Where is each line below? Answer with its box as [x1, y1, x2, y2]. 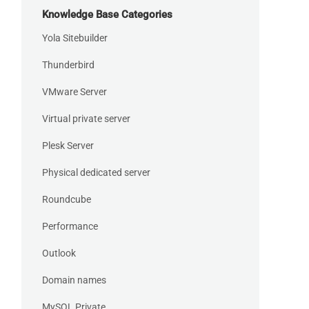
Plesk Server [42, 140, 94, 152]
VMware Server [42, 86, 107, 98]
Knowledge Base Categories [42, 8, 172, 21]
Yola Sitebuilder [42, 32, 108, 44]
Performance [42, 221, 98, 232]
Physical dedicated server [42, 167, 150, 179]
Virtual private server [42, 113, 130, 125]
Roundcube [42, 194, 91, 206]
